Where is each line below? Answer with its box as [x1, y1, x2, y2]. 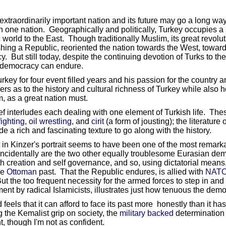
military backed [119, 208, 174, 217]
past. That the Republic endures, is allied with [36, 167, 205, 176]
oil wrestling [28, 117, 72, 126]
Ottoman [6, 167, 37, 176]
